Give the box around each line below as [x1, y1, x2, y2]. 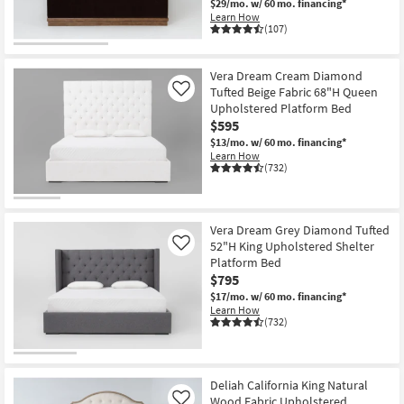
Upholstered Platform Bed [210, 99, 352, 116]
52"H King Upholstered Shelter [210, 238, 374, 255]
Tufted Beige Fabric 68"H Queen [210, 83, 378, 100]
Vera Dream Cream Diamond [210, 67, 363, 84]
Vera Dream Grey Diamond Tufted [210, 222, 390, 239]
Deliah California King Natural [210, 377, 368, 394]
